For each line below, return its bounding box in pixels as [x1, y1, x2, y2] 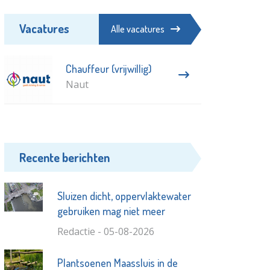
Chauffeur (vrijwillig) [65, 61, 152, 75]
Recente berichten [19, 149, 110, 165]
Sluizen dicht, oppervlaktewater [57, 189, 191, 202]
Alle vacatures [110, 22, 165, 35]
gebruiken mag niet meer [57, 204, 165, 218]
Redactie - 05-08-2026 [57, 224, 154, 238]
